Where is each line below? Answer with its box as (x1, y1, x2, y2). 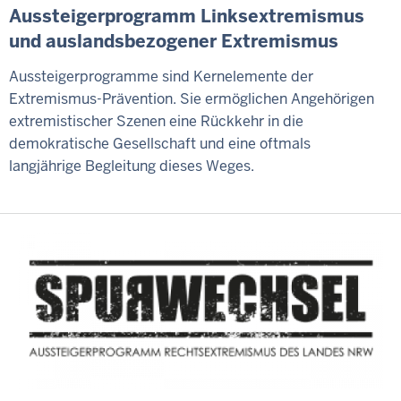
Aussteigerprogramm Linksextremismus (9, 4, 364, 29)
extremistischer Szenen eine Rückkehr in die (9, 111, 303, 131)
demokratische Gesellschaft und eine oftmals (9, 133, 311, 153)
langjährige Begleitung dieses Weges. (9, 156, 254, 175)
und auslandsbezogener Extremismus (9, 30, 338, 54)
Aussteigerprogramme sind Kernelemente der (9, 66, 313, 86)
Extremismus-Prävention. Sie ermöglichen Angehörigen (9, 89, 374, 108)
